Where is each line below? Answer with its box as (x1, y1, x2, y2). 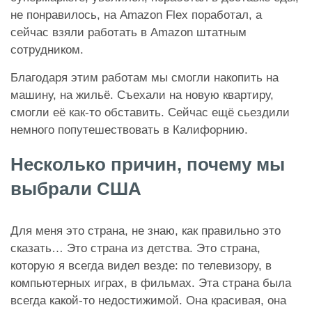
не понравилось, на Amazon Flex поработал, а (10, 8, 262, 22)
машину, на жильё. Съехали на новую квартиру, (10, 88, 274, 102)
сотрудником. (10, 42, 84, 56)
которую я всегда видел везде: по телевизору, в (10, 258, 272, 272)
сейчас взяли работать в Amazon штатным (10, 25, 247, 39)
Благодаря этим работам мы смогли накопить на (10, 70, 279, 84)
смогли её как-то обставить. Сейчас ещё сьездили (10, 105, 290, 119)
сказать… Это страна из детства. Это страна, (10, 241, 260, 255)
